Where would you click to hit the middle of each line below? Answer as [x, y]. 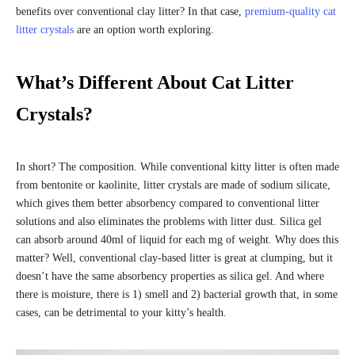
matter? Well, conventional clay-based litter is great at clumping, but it [174, 258]
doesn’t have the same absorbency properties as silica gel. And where [170, 276]
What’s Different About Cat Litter [155, 82]
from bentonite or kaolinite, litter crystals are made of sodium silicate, [173, 185]
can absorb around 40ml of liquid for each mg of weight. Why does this [177, 239]
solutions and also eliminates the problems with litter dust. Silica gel [169, 221]
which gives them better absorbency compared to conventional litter [168, 203]
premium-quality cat [290, 11]
